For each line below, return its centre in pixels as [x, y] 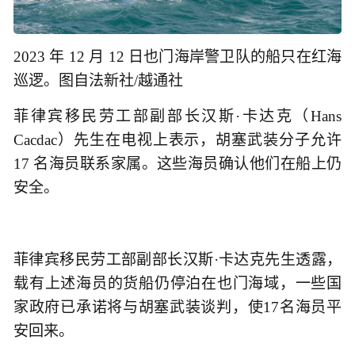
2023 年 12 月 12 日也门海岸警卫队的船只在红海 [177, 57]
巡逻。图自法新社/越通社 [98, 81]
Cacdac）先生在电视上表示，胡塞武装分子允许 [177, 140]
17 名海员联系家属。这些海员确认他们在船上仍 [177, 164]
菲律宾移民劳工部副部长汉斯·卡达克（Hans [177, 116]
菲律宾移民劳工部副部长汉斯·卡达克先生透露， [177, 259]
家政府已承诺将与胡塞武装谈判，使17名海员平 [177, 307]
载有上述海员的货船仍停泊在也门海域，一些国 [177, 283]
